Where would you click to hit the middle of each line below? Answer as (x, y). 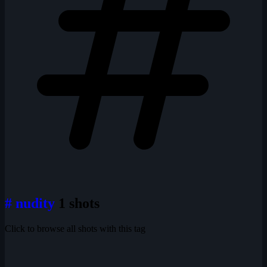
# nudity (32, 204)
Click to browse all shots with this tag (75, 229)
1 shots (79, 204)
